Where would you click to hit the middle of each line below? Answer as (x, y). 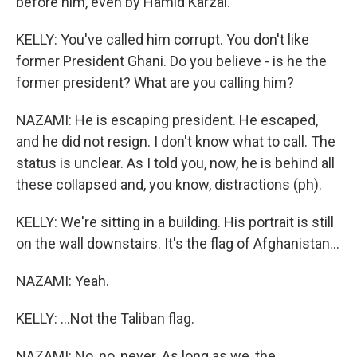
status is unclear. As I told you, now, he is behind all (175, 163)
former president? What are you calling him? (155, 82)
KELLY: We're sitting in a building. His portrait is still (175, 222)
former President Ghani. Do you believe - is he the (171, 61)
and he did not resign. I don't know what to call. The (176, 141)
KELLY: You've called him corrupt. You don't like (163, 39)
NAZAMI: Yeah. (63, 281)
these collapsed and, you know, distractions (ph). (169, 184)
